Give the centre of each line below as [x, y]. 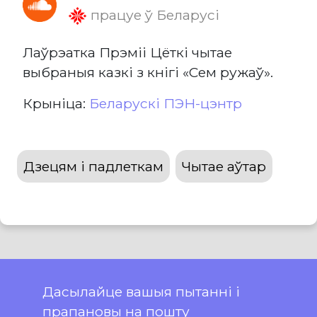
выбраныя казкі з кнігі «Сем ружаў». [148, 73]
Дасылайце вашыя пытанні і [141, 292]
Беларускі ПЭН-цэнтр [166, 104]
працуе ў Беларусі [153, 15]
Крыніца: [56, 104]
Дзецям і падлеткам [93, 167]
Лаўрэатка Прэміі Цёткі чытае [127, 53]
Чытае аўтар [224, 167]
